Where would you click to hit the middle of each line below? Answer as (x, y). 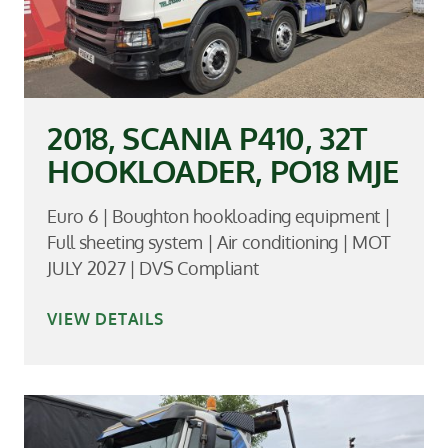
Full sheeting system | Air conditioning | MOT (219, 241)
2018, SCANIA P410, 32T (207, 138)
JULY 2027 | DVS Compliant (153, 267)
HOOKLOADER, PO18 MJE (223, 171)
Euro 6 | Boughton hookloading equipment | (219, 215)
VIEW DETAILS (105, 319)
